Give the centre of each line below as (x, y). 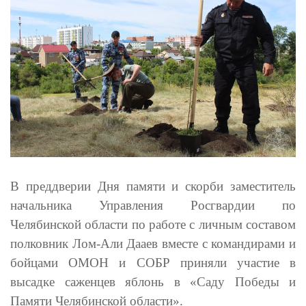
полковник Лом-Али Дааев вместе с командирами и (153, 243)
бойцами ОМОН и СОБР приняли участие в (153, 262)
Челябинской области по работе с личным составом (153, 224)
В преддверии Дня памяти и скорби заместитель (153, 186)
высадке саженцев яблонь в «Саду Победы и (153, 281)
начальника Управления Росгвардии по (153, 205)
